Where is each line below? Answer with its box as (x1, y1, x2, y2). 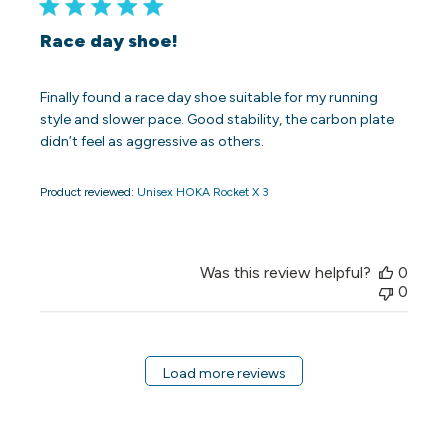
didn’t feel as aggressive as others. (40, 133, 265, 151)
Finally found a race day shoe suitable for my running (40, 89, 379, 107)
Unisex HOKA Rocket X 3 (137, 185, 270, 200)
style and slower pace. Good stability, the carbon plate (40, 111, 395, 129)
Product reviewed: (40, 185, 138, 200)
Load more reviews (162, 364, 286, 382)
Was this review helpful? (199, 263, 371, 283)
